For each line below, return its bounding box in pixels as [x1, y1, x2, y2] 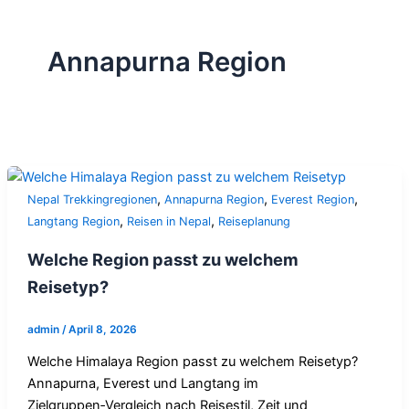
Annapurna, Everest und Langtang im [26, 375, 258, 393]
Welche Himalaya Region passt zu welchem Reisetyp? [26, 353, 358, 371]
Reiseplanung [217, 215, 290, 228]
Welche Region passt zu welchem [26, 249, 299, 270]
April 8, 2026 [68, 322, 137, 336]
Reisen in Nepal [126, 215, 211, 228]
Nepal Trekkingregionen [26, 193, 157, 206]
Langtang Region [26, 215, 120, 228]
